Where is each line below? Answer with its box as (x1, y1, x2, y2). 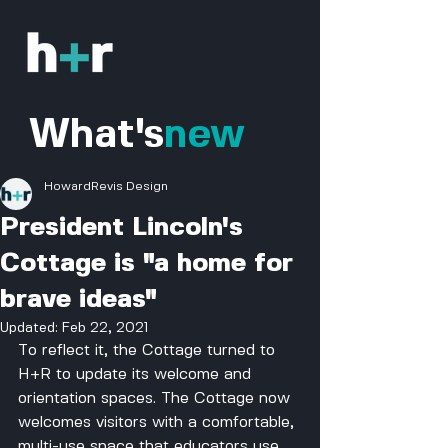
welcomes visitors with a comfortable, (18, 415, 299, 430)
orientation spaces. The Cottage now (18, 391, 295, 406)
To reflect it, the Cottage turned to (18, 343, 280, 358)
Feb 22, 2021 (62, 321, 148, 335)
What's (29, 116, 165, 155)
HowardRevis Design (44, 181, 168, 192)
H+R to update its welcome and (18, 367, 256, 382)
